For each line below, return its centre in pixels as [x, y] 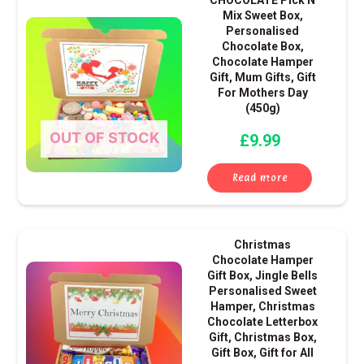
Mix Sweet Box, [262, 16]
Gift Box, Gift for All [263, 353]
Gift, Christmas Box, [262, 338]
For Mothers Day [262, 93]
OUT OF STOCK [104, 137]
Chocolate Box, [262, 47]
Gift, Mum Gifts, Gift [262, 78]
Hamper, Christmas [262, 307]
